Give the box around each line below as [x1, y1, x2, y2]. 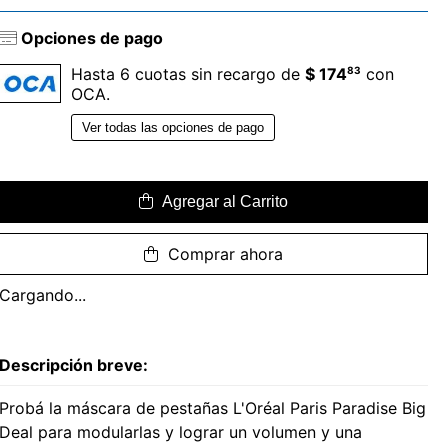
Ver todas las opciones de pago [81, 119, 264, 135]
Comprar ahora [162, 243, 283, 264]
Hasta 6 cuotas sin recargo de [70, 63, 305, 84]
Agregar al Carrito [157, 192, 288, 210]
